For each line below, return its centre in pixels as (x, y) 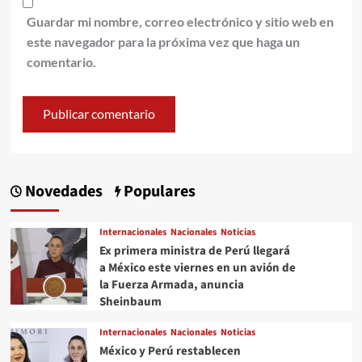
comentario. (61, 61)
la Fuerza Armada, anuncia (171, 284)
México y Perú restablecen (170, 351)
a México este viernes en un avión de (197, 267)
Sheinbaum (130, 301)
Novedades (62, 191)
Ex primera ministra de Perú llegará (194, 250)
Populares (158, 191)
